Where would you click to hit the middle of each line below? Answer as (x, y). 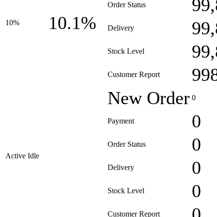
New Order (149, 98)
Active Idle (22, 156)
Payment (121, 121)
